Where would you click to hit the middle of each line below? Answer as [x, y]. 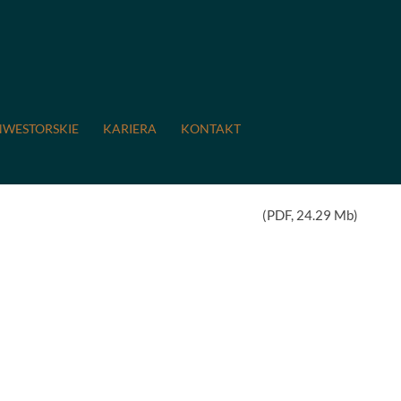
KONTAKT [211, 129]
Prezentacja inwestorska [93, 78]
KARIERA [130, 129]
